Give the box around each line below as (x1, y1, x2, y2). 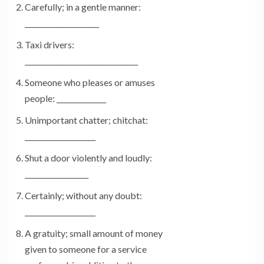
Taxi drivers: (25, 39, 74, 51)
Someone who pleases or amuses (25, 77, 155, 88)
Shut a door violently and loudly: (25, 152, 152, 164)
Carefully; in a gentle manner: (25, 1, 141, 13)
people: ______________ (25, 93, 106, 104)
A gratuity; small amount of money (25, 227, 163, 239)
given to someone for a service (25, 243, 147, 255)
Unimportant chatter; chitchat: (25, 114, 148, 126)
